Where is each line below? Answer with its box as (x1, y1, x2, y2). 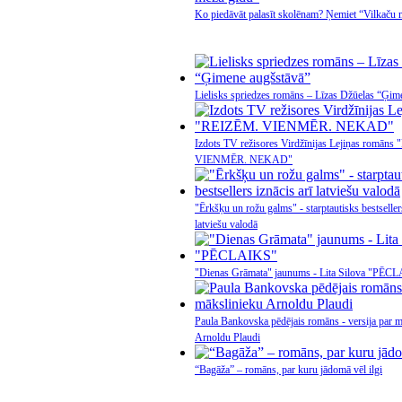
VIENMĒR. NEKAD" (195, 153, 293, 166)
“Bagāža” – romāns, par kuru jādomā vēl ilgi (195, 363, 382, 376)
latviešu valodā (195, 218, 258, 231)
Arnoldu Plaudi (195, 331, 260, 344)
